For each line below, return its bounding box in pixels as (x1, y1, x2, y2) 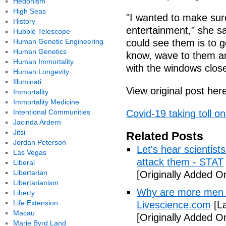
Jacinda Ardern (13, 118, 61, 126)
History (13, 17, 35, 25)
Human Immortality (13, 58, 74, 66)
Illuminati (13, 78, 41, 86)
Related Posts (126, 130, 203, 143)
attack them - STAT (137, 156, 223, 167)
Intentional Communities (13, 108, 90, 116)
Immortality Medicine (13, 98, 79, 106)
